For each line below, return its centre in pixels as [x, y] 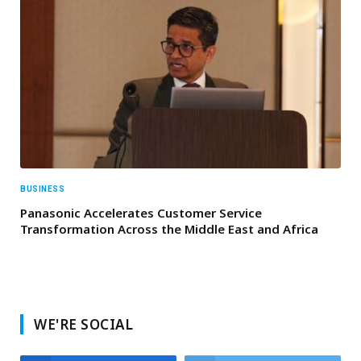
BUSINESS [42, 189]
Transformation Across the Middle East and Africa [169, 229]
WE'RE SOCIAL [84, 325]
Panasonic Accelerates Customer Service [141, 213]
